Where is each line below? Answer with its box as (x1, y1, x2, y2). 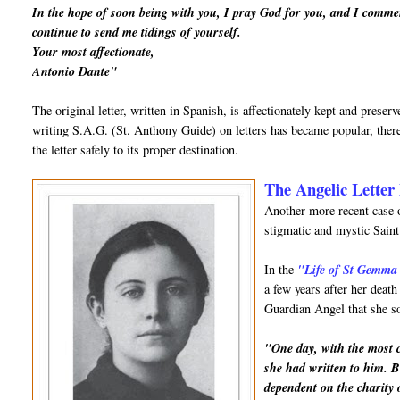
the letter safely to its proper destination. (32, 141, 239, 159)
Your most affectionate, (32, 43, 155, 62)
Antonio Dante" (32, 62, 118, 81)
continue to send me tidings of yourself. (32, 23, 242, 42)
